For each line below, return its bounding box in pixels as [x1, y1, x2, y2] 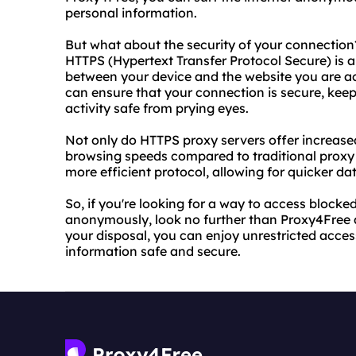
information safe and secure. [65, 243, 241, 259]
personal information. [65, 5, 197, 21]
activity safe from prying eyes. [65, 100, 249, 116]
